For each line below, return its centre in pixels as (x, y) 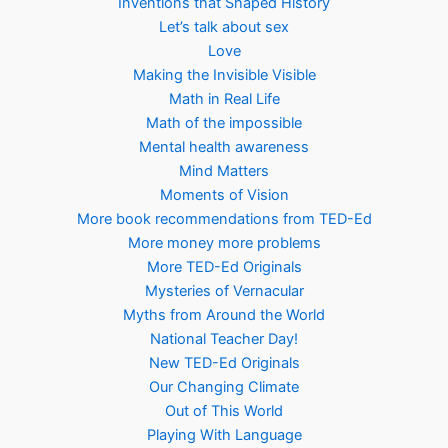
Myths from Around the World (224, 314)
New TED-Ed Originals (224, 362)
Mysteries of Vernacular (224, 290)
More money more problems (224, 242)
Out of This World (224, 410)
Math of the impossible (224, 122)
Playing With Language (224, 434)
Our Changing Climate (224, 386)
